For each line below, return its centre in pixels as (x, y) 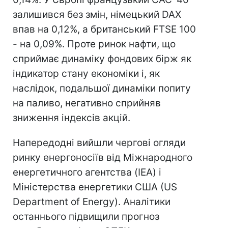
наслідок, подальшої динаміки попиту (102, 88)
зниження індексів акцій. (72, 118)
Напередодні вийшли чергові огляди (99, 143)
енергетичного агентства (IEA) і (87, 172)
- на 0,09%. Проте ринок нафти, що (94, 44)
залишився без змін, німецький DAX (97, 15)
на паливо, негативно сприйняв (87, 103)
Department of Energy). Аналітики (92, 202)
